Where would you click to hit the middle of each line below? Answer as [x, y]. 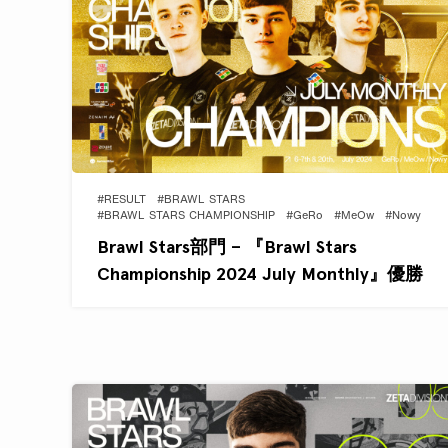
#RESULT [121, 200]
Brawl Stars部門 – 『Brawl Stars [227, 246]
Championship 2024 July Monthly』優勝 [260, 273]
